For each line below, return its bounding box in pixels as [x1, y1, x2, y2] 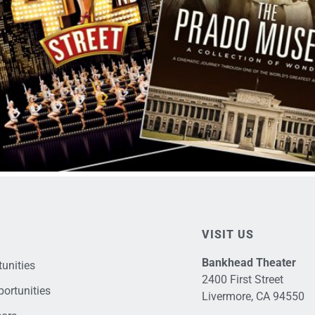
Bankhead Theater [201, 256, 296, 270]
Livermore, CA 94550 [201, 290, 304, 304]
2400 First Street [201, 273, 283, 287]
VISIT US [201, 228, 254, 242]
